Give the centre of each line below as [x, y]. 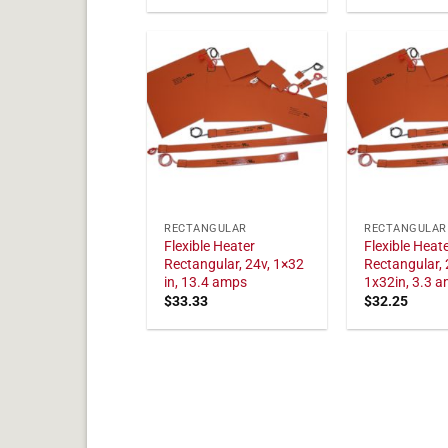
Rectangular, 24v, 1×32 [234, 264]
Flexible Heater [210, 246]
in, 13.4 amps [206, 282]
